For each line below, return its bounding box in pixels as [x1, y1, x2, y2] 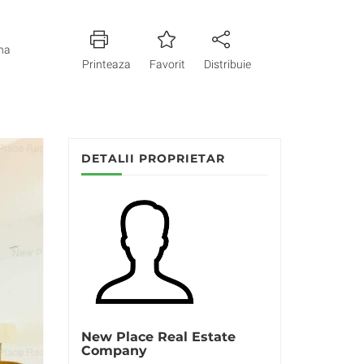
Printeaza [81, 58, 131, 71]
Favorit [149, 58, 185, 71]
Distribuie [203, 58, 251, 71]
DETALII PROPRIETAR [80, 151, 225, 166]
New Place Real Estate [80, 329, 236, 344]
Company [80, 343, 147, 358]
